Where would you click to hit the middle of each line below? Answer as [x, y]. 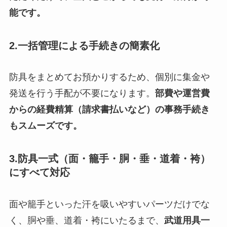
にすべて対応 [39, 173]
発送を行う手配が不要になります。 [82, 93]
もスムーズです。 [45, 126]
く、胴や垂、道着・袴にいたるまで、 [86, 220]
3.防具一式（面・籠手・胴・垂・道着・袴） [109, 159]
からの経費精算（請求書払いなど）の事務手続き [109, 110]
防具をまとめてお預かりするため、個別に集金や [109, 77]
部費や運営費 [182, 93]
